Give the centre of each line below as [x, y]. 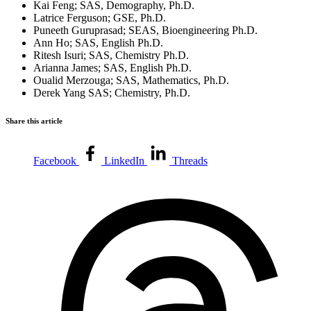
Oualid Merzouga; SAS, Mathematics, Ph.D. [131, 80]
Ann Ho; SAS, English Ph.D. [98, 42]
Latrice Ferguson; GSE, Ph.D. [100, 17]
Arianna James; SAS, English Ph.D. [112, 67]
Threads [190, 160]
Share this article [34, 120]
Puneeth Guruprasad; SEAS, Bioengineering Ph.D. [145, 30]
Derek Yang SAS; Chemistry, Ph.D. [112, 92]
